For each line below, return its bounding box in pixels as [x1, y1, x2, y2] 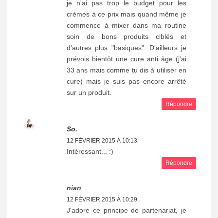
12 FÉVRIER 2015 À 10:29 [67, 196, 137, 203]
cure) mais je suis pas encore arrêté [67, 77, 186, 85]
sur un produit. [67, 88, 111, 96]
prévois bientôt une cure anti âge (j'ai [67, 54, 186, 63]
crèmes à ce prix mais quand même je [67, 10, 186, 18]
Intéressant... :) [67, 147, 113, 155]
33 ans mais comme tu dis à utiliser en [67, 66, 186, 74]
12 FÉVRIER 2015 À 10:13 [67, 137, 137, 144]
